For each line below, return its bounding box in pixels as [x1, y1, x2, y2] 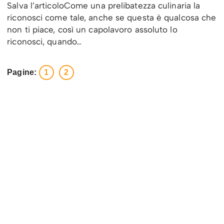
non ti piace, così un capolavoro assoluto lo [7, 24, 177, 35]
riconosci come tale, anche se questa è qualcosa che [7, 12, 216, 23]
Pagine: [7, 68, 36, 77]
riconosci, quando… [7, 36, 84, 47]
